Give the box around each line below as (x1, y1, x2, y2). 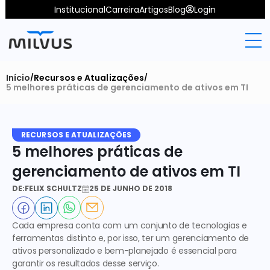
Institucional (54, 3, 105, 16)
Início (6, 72, 30, 84)
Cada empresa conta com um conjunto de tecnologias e (12, 219, 247, 231)
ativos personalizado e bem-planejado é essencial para (12, 245, 237, 257)
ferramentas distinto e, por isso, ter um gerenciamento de (12, 232, 250, 244)
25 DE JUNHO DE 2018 (89, 183, 172, 193)
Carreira (105, 3, 139, 16)
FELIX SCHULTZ (25, 183, 82, 193)
